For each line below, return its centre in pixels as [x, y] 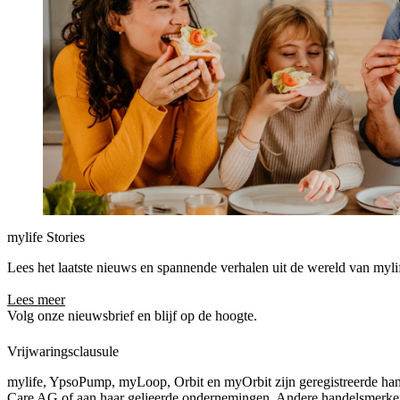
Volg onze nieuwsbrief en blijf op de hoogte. [132, 316]
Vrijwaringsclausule [63, 351]
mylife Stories [46, 237]
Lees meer [36, 300]
